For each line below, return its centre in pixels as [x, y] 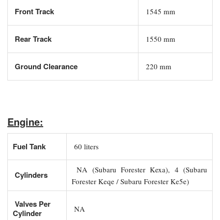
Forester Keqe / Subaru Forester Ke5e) [130, 181]
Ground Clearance [45, 66]
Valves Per [32, 204]
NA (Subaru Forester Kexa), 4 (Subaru [139, 169]
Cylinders [30, 175]
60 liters [85, 146]
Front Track [33, 11]
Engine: [25, 121]
